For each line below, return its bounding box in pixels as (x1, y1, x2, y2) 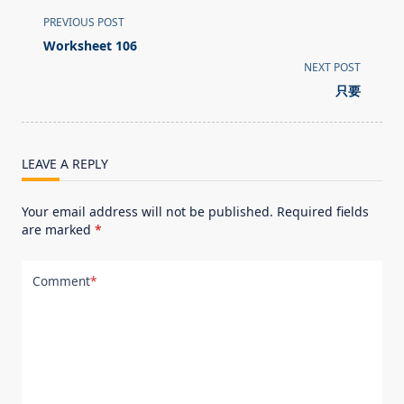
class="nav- (21, 32, 97, 52)
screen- (21, 75, 71, 96)
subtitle (21, 53, 72, 74)
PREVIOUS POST (43, 14, 124, 31)
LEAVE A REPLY (22, 155, 108, 173)
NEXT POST (304, 60, 361, 76)
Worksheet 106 (43, 37, 137, 55)
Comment (32, 271, 90, 289)
